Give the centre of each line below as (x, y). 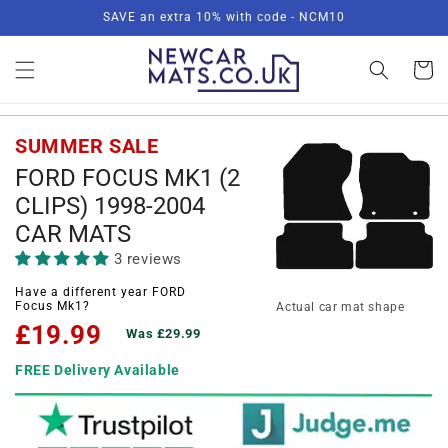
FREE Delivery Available (97, 370)
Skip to (56, 13)
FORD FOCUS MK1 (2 (127, 178)
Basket (422, 68)
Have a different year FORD (100, 291)
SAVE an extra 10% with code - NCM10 (224, 17)
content (58, 31)
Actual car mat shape (340, 307)
